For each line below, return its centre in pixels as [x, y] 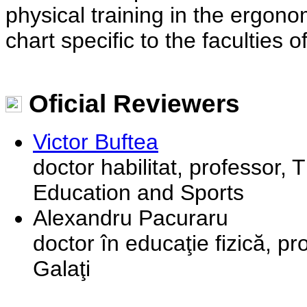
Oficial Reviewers [131, 104]
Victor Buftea [96, 142]
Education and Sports [138, 192]
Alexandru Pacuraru [131, 218]
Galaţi [62, 268]
